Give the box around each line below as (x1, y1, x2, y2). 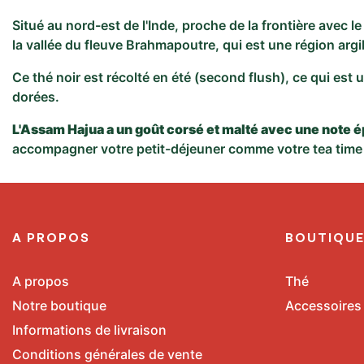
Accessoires (285, 297, 362, 314)
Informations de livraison (12, 322, 167, 338)
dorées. (12, 89, 59, 105)
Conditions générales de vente (12, 346, 202, 362)
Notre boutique (12, 297, 106, 314)
